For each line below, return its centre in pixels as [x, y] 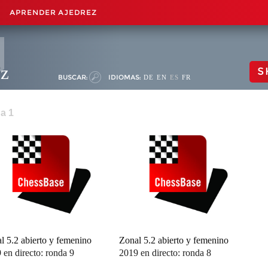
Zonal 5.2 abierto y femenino [174, 240]
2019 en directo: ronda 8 [165, 253]
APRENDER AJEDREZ [53, 12]
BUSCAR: [73, 77]
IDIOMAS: [124, 77]
